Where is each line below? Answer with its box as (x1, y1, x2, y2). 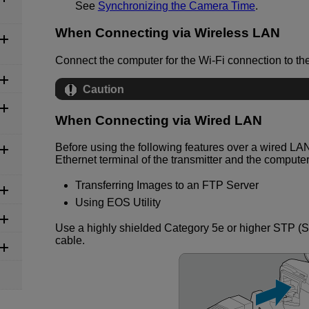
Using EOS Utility (74, 196, 161, 208)
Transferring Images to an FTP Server (74, 179, 259, 192)
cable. (55, 234, 85, 246)
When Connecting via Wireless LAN (55, 26, 280, 41)
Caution (83, 83, 124, 95)
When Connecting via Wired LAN (55, 112, 262, 128)
